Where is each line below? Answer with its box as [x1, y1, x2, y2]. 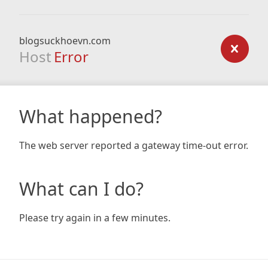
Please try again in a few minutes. [19, 211, 170, 224]
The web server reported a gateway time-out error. [19, 139, 248, 152]
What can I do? [19, 176, 144, 201]
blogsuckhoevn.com [19, 34, 111, 47]
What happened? [19, 104, 162, 129]
